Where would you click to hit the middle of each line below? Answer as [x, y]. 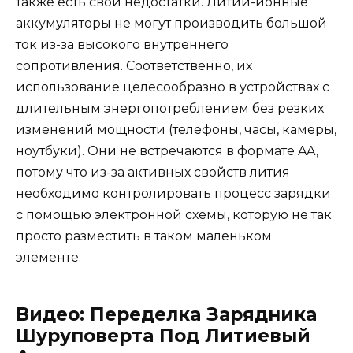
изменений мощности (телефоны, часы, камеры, [176, 129]
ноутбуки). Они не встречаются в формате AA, [167, 150]
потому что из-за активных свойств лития [153, 172]
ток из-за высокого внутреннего [122, 44]
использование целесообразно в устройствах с [173, 87]
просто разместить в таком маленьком [144, 236]
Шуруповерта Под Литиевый [163, 335]
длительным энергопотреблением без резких [170, 108]
